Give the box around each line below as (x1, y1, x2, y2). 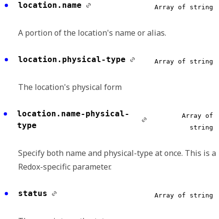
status (18, 189, 47, 198)
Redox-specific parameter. (18, 161, 111, 173)
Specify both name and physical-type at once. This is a (18, 148, 216, 159)
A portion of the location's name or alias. (18, 27, 166, 39)
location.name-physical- (17, 109, 130, 119)
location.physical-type (18, 55, 126, 65)
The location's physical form (18, 82, 122, 93)
